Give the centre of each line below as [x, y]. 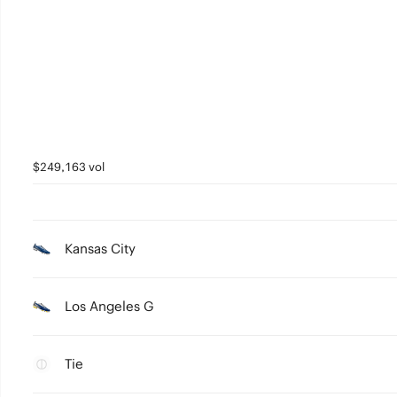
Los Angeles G [109, 306]
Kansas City [100, 249]
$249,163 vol [68, 167]
